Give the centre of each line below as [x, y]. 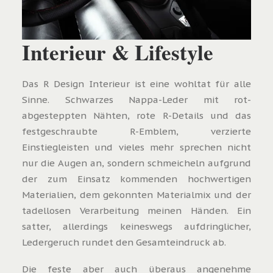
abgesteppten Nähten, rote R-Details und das [136, 115]
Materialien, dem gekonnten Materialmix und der [136, 194]
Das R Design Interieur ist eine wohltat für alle [136, 83]
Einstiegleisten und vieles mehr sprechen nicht [136, 147]
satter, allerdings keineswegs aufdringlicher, [136, 226]
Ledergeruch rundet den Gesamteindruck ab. [124, 242]
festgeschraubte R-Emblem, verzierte [136, 131]
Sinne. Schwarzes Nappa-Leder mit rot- [136, 99]
